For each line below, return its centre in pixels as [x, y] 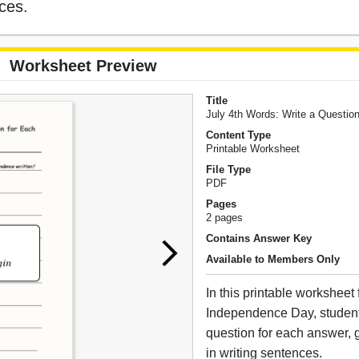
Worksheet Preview [83, 66]
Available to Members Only [273, 260]
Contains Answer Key [259, 239]
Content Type [239, 135]
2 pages [225, 218]
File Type [229, 170]
